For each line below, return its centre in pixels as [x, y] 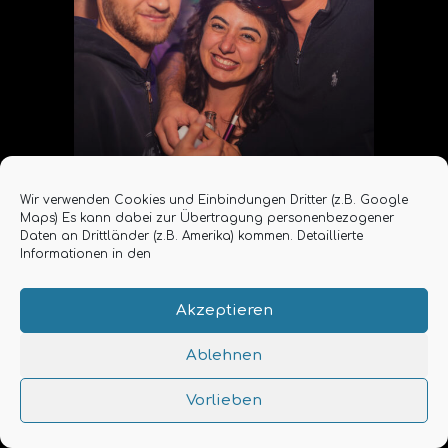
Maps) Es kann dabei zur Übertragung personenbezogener [207, 218]
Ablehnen [224, 355]
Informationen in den [85, 254]
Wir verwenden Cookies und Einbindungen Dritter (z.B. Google [214, 200]
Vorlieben [224, 400]
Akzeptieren [224, 310]
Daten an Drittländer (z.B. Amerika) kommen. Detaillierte [191, 236]
